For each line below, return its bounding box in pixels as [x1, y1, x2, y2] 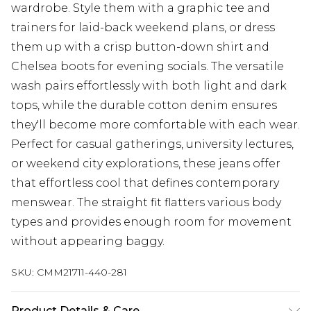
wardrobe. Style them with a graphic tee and [11, 1, 270, 15]
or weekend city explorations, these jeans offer [11, 157, 280, 170]
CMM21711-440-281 [37, 266, 127, 278]
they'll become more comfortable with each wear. [11, 118, 300, 131]
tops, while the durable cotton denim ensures [11, 99, 277, 112]
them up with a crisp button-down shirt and [11, 40, 269, 53]
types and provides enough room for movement [11, 215, 292, 228]
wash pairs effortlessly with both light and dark [11, 79, 287, 92]
